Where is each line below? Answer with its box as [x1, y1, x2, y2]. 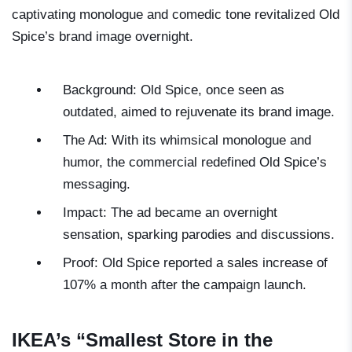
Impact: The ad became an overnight [63, 204, 277, 220]
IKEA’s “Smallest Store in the [12, 328, 273, 350]
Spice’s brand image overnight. [12, 28, 193, 44]
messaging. [63, 176, 130, 192]
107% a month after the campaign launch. [63, 277, 306, 292]
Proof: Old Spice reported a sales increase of [63, 255, 328, 270]
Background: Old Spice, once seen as [63, 82, 284, 97]
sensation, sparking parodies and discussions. [63, 226, 335, 242]
